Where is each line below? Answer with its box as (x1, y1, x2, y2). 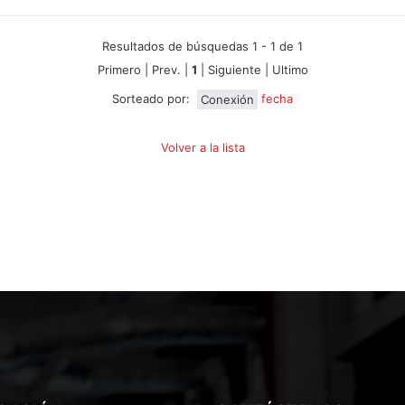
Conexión (201, 91, 254, 107)
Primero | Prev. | (97, 61, 192, 77)
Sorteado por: (112, 91, 191, 107)
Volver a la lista (160, 140, 245, 155)
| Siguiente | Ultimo (196, 61, 308, 77)
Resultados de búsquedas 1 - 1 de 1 (102, 38, 303, 53)
